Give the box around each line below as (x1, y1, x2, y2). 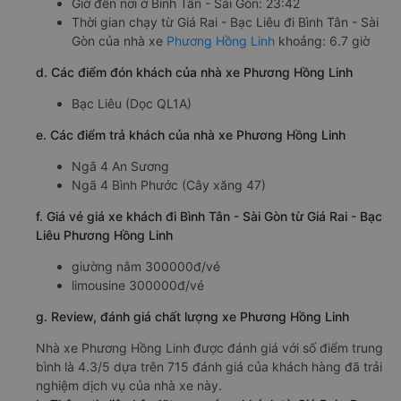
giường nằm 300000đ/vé (72, 258, 220, 274)
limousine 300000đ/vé (72, 277, 204, 293)
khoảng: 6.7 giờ (275, 32, 370, 48)
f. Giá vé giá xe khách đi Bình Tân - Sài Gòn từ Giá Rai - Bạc (36, 208, 382, 224)
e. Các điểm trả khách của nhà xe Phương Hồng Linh (36, 126, 346, 142)
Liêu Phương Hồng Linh (36, 226, 173, 243)
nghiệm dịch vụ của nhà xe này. (36, 377, 222, 393)
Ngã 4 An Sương (72, 158, 169, 174)
